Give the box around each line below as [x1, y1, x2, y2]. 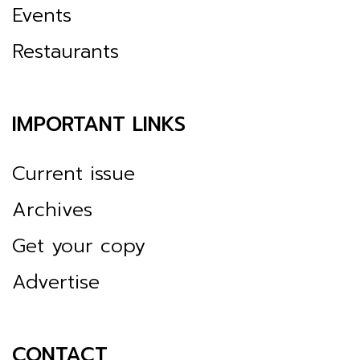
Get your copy [12, 231, 145, 260]
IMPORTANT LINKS [12, 108, 186, 140]
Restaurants [12, 36, 119, 66]
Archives [12, 194, 92, 224]
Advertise [12, 267, 100, 297]
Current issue [12, 158, 135, 188]
